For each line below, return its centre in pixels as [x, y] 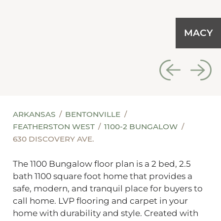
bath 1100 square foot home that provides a [102, 176]
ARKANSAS [35, 114]
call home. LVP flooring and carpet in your [100, 201]
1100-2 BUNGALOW [142, 127]
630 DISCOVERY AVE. [53, 139]
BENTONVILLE [94, 114]
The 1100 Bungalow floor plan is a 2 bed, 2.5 [102, 164]
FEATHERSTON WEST [55, 127]
